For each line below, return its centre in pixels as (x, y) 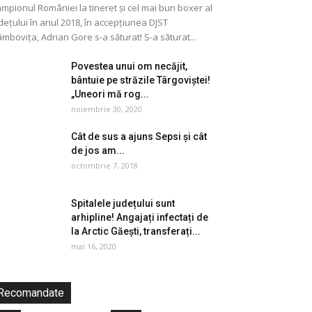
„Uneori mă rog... (110, 94)
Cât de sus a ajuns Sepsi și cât (139, 136)
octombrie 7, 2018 (104, 165)
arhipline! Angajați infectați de (140, 217)
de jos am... (98, 150)
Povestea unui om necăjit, (129, 66)
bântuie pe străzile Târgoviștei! (141, 80)
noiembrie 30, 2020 (107, 109)
